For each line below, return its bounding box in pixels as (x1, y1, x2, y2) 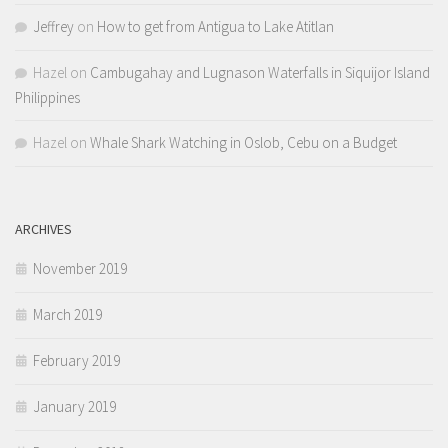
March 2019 (33, 305, 102, 325)
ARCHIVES (15, 220, 72, 239)
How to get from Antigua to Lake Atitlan (97, 17, 334, 37)
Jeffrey (33, 17, 74, 37)
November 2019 (33, 259, 127, 279)
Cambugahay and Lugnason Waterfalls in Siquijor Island (90, 63, 430, 83)
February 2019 (33, 351, 120, 371)
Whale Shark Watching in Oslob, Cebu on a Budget (90, 133, 397, 153)
